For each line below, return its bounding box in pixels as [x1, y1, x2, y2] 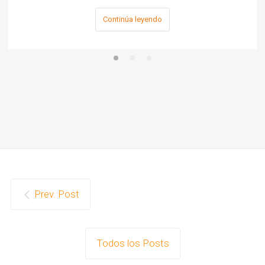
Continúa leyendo [103, 15, 163, 24]
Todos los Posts [96, 237, 169, 250]
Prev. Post [34, 188, 79, 201]
